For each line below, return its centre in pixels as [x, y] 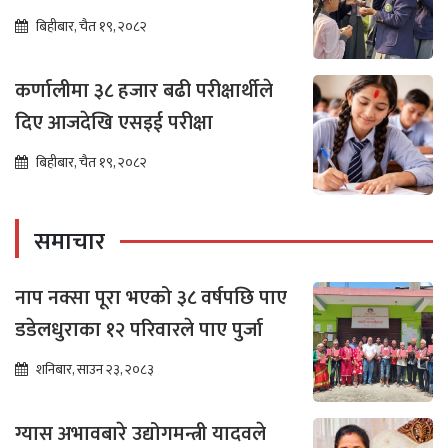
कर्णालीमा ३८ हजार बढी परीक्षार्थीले [144, 91]
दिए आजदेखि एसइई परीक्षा [116, 123]
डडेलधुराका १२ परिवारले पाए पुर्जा [139, 330]
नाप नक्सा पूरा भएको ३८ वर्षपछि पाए [151, 298]
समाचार [69, 242]
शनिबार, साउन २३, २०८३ [95, 370]
